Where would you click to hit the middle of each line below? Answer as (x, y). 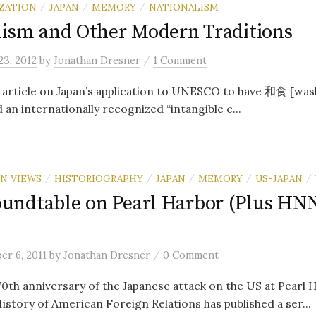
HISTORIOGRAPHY (99, 178)
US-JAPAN (279, 178)
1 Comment (180, 60)
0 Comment (191, 255)
